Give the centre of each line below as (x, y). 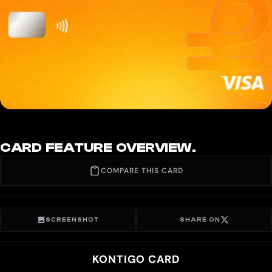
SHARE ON (200, 219)
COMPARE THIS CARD (142, 170)
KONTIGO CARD (136, 260)
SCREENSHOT (72, 219)
